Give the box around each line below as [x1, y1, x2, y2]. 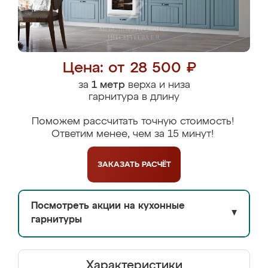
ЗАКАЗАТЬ [97, 160, 142, 169]
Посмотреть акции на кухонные [31, 202, 185, 211]
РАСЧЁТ [141, 160, 171, 169]
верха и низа [124, 80, 190, 90]
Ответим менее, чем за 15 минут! [51, 129, 214, 139]
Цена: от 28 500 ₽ [63, 61, 196, 76]
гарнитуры [31, 215, 82, 225]
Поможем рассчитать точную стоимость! [31, 117, 234, 127]
